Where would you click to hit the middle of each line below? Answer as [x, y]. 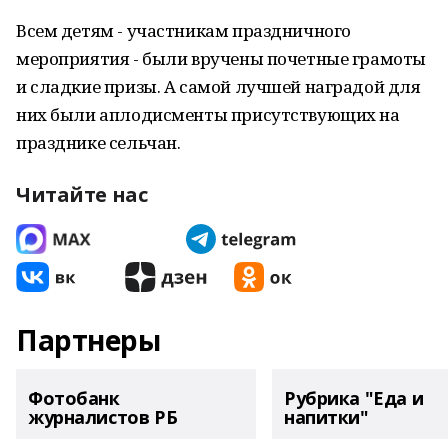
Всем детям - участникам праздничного [183, 30]
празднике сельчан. [98, 142]
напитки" [326, 417]
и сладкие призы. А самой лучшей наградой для [218, 86]
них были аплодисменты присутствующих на [208, 114]
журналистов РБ [103, 417]
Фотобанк [74, 398]
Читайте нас [82, 194]
